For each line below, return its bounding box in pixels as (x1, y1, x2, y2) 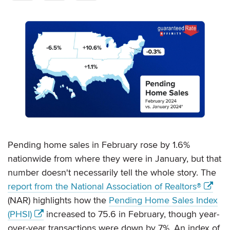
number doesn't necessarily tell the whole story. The (8, 166, 216, 178)
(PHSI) (8, 208, 32, 220)
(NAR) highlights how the (8, 194, 109, 206)
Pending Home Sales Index (109, 194, 218, 206)
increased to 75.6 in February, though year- (44, 208, 219, 220)
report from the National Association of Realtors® (8, 180, 201, 192)
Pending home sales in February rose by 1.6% (8, 139, 190, 150)
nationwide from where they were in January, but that (8, 152, 221, 164)
